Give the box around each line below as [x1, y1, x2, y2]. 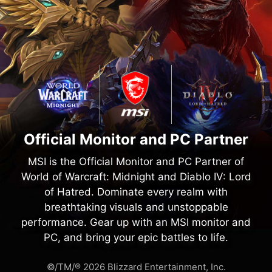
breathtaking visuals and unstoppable [44, 200, 228, 213]
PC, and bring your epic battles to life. [44, 231, 228, 243]
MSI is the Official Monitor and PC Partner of [28, 155, 244, 168]
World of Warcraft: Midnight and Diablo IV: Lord [21, 170, 251, 183]
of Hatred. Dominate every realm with [44, 185, 228, 198]
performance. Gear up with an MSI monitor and [21, 216, 251, 228]
